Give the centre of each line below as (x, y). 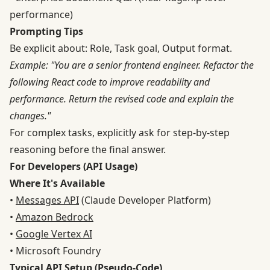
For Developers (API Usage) (74, 167)
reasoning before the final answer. (88, 150)
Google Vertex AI (54, 234)
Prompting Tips (46, 32)
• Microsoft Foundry (55, 251)
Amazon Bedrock (55, 217)
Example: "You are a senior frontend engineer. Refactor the (132, 65)
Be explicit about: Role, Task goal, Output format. (121, 49)
